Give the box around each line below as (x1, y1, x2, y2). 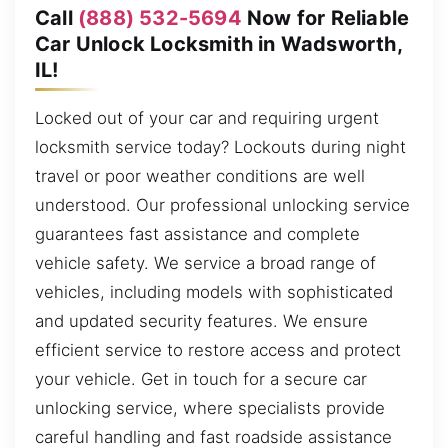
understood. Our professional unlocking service (35, 195, 410, 216)
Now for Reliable (241, 6, 410, 31)
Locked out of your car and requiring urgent (35, 108, 379, 129)
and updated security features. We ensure (35, 311, 368, 332)
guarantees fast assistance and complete (35, 224, 360, 245)
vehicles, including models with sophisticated (35, 282, 393, 303)
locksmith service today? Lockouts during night (35, 137, 406, 158)
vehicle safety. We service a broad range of (35, 253, 376, 274)
